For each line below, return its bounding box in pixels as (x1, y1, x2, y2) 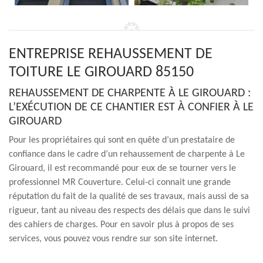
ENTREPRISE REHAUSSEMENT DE (9, 46, 213, 62)
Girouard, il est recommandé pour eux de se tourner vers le (9, 164, 236, 173)
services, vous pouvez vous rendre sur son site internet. (9, 234, 218, 244)
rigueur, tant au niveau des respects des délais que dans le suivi (9, 206, 250, 215)
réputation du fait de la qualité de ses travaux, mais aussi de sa (9, 192, 249, 201)
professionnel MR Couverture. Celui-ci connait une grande (9, 178, 231, 187)
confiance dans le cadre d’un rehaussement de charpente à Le (9, 150, 245, 159)
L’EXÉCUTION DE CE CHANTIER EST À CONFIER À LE (9, 102, 254, 113)
